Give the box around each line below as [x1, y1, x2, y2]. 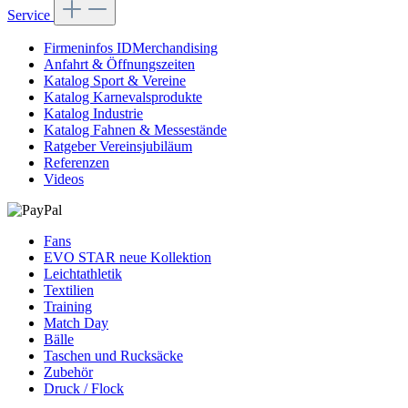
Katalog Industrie [44, 106, 143, 122]
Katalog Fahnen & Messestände [44, 122, 227, 138]
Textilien [44, 282, 94, 299]
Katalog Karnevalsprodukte [44, 89, 202, 106]
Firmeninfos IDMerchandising [44, 40, 218, 56]
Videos [44, 171, 84, 188]
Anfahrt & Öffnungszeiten [44, 56, 195, 73]
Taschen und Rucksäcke [44, 348, 183, 364]
